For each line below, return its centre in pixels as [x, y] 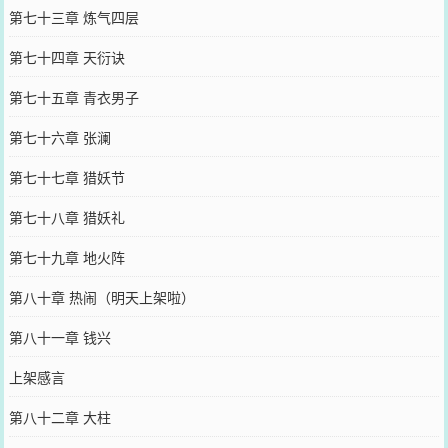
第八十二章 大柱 [59, 416]
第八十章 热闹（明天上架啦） [101, 296]
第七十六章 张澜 [59, 136]
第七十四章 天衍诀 [66, 56]
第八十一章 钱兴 [59, 336]
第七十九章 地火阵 [66, 256]
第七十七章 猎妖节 [66, 176]
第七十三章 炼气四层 [73, 16]
